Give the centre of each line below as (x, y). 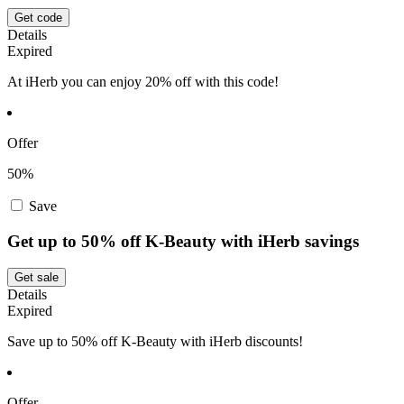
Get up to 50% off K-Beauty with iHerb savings (183, 241)
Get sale (37, 278)
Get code (38, 18)
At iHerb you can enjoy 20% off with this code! (143, 82)
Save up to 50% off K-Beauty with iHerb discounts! (155, 342)
